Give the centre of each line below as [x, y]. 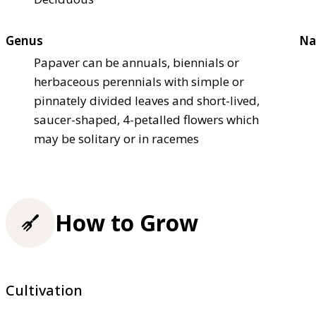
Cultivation [44, 291]
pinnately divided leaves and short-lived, [147, 101]
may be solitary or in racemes [116, 139]
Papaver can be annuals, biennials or [136, 63]
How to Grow [127, 223]
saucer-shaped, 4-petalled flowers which [146, 120]
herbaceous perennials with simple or [139, 82]
